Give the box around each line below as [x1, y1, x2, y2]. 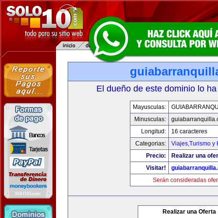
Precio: [145, 152, 166, 159]
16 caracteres [171, 128, 207, 135]
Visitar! [145, 164, 166, 171]
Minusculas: [134, 116, 166, 123]
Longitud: [141, 128, 166, 135]
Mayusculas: [132, 104, 166, 110]
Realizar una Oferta [163, 208, 216, 215]
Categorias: [135, 140, 166, 147]
